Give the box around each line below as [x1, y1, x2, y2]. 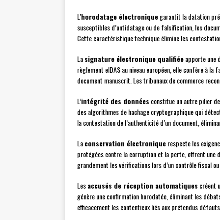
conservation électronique [84, 138, 166, 149]
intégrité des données [81, 96, 149, 107]
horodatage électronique [81, 11, 158, 22]
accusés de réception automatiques [87, 180, 198, 191]
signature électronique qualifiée [84, 54, 184, 64]
